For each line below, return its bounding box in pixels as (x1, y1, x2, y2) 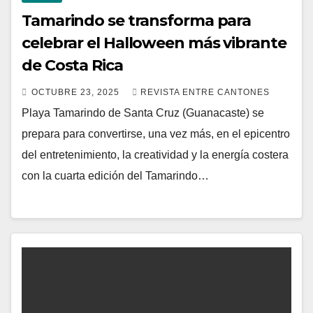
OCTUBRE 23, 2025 (31, 87, 122, 97)
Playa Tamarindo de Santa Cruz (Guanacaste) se (22, 106, 264, 119)
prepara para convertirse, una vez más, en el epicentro (22, 127, 290, 140)
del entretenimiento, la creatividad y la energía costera (22, 148, 289, 161)
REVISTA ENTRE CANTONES (140, 87, 270, 97)
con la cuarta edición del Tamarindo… (22, 169, 209, 182)
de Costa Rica (22, 55, 123, 75)
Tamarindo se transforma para (22, 10, 252, 30)
